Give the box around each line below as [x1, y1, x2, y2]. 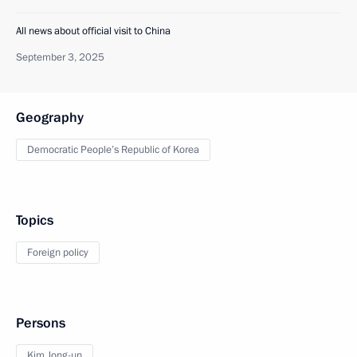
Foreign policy [27, 245, 88, 260]
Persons [16, 313, 65, 332]
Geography [16, 108, 84, 127]
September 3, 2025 [16, 49, 104, 65]
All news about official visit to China [16, 23, 171, 38]
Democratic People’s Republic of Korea [27, 142, 199, 157]
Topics [16, 210, 53, 229]
